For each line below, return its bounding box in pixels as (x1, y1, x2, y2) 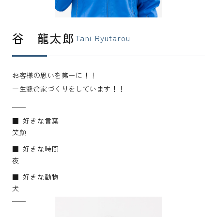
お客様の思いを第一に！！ (12, 70, 97, 80)
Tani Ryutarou (75, 32, 130, 44)
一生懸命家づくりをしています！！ (12, 83, 125, 93)
